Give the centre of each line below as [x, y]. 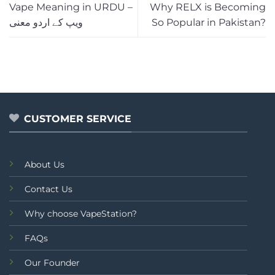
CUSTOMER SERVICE [78, 119]
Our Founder [52, 262]
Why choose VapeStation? [81, 213]
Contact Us [48, 189]
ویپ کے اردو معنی [46, 23]
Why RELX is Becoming [208, 7]
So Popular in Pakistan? [209, 23]
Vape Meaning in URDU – [71, 7]
